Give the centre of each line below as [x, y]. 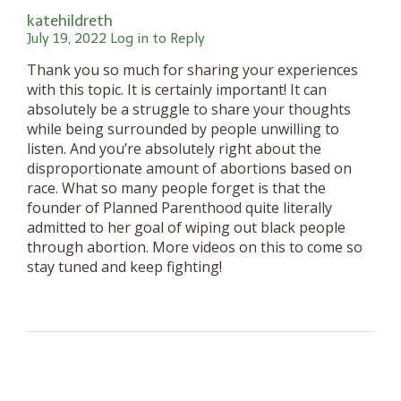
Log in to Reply [158, 39]
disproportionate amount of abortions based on [189, 169]
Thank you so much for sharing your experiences [192, 70]
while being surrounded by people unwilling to [183, 129]
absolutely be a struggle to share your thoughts [189, 110]
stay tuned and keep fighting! [124, 267]
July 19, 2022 [67, 39]
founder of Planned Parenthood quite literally [179, 208]
